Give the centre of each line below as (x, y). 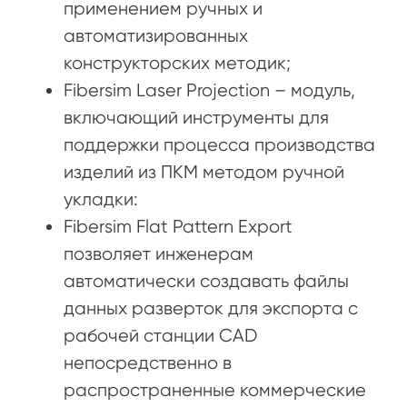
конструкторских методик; (177, 63)
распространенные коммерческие (215, 390)
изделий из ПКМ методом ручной (204, 172)
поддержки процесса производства (219, 144)
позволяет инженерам (159, 253)
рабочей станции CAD (160, 335)
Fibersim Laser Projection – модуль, (209, 90)
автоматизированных (156, 35)
